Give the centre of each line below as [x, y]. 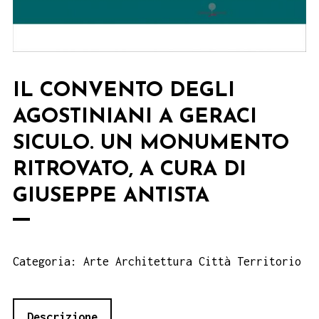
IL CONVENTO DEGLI [124, 90]
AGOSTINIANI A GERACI [135, 117]
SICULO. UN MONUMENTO [151, 143]
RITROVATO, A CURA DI [130, 169]
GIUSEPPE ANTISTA [111, 196]
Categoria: [48, 261]
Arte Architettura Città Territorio [192, 261]
